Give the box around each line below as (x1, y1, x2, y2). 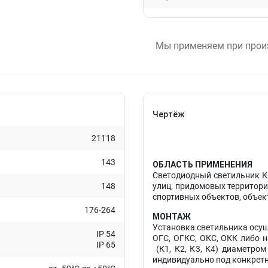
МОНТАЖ (153, 212, 191, 221)
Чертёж (153, 109, 184, 119)
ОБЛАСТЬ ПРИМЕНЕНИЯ (153, 160, 252, 169)
